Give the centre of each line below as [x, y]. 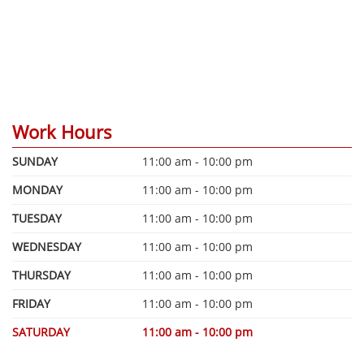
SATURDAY [41, 331]
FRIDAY [31, 303]
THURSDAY [41, 275]
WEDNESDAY [47, 246]
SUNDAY [35, 161]
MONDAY [37, 189]
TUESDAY [37, 218]
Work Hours [62, 131]
